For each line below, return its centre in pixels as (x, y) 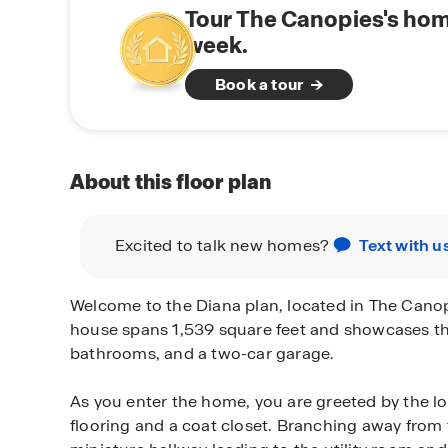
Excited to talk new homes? (224, 245)
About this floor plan (171, 181)
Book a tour (259, 84)
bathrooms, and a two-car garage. (202, 353)
